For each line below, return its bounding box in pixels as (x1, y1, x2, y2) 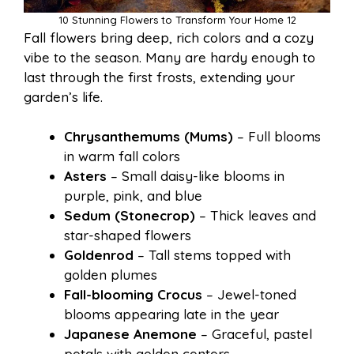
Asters (64, 168, 107, 185)
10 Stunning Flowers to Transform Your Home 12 (58, 13, 296, 26)
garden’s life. (24, 88, 103, 105)
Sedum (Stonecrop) (64, 207, 195, 224)
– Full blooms (233, 128, 321, 145)
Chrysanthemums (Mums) (64, 128, 233, 145)
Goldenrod (64, 247, 134, 264)
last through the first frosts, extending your (24, 68, 295, 85)
